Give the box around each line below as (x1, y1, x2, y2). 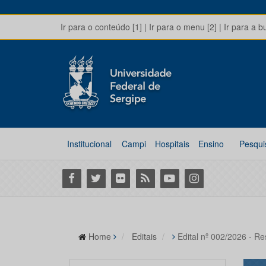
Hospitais (154, 138, 189, 150)
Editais (132, 230, 157, 242)
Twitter (84, 170, 116, 185)
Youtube (158, 170, 197, 185)
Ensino (198, 138, 224, 150)
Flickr (109, 170, 135, 185)
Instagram (182, 170, 231, 185)
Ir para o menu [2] (149, 21, 217, 33)
